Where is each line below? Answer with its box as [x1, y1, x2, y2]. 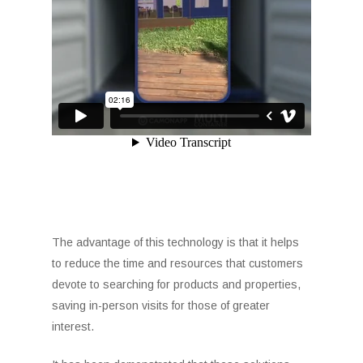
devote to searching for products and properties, [52, 278, 301, 291]
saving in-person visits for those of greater [52, 299, 271, 312]
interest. [52, 320, 95, 333]
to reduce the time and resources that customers [52, 257, 304, 270]
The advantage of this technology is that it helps [52, 236, 300, 249]
